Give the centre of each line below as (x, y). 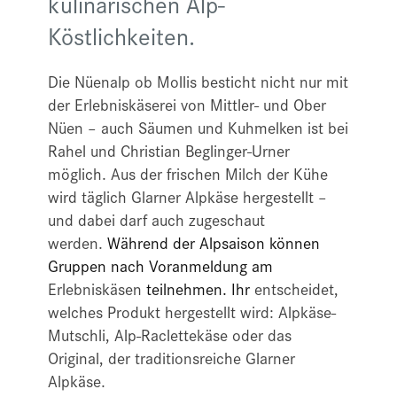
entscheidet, (294, 288)
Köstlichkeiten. (121, 35)
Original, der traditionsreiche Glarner (171, 358)
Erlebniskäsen (97, 288)
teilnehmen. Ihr (198, 288)
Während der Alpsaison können (214, 242)
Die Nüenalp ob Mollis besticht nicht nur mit (198, 81)
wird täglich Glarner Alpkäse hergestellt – (187, 196)
